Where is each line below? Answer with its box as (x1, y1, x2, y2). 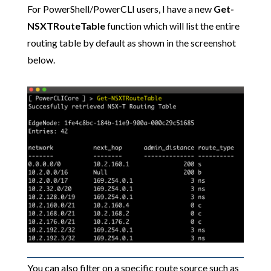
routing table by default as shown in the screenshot (27, 37, 236, 48)
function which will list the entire (105, 20, 240, 31)
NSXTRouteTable (27, 20, 105, 31)
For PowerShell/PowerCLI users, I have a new (27, 3, 214, 15)
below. (27, 54, 55, 65)
